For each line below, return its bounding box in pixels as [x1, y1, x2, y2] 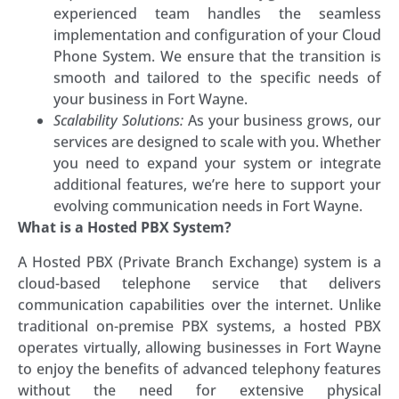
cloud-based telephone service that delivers [18, 273, 381, 293]
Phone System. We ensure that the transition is [53, 46, 381, 67]
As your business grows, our [183, 110, 382, 131]
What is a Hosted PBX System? [18, 217, 232, 238]
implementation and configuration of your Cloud [53, 25, 381, 45]
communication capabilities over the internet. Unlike [18, 294, 381, 314]
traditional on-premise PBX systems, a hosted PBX [18, 315, 381, 336]
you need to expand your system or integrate [53, 153, 381, 174]
